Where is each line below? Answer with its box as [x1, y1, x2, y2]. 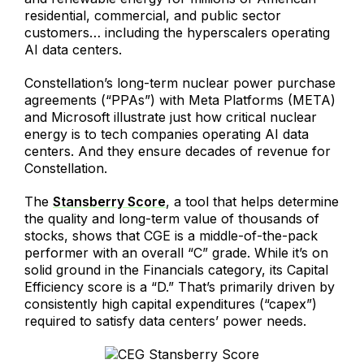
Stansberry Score [53, 193, 166, 210]
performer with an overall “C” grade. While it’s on [24, 245, 328, 262]
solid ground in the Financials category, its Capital [24, 262, 328, 279]
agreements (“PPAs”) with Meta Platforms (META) [24, 92, 336, 109]
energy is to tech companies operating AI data [24, 126, 309, 143]
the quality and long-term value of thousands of [24, 210, 319, 227]
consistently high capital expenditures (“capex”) [24, 296, 317, 313]
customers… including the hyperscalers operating [24, 24, 330, 41]
